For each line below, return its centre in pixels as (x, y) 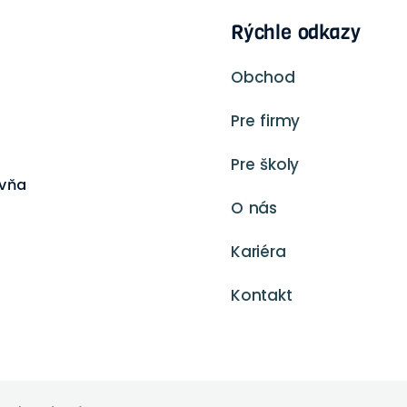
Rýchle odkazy (296, 32)
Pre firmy (266, 120)
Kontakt (262, 295)
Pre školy (265, 164)
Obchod (263, 77)
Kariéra (258, 251)
